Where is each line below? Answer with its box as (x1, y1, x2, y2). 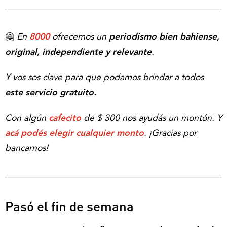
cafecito (49, 113, 81, 123)
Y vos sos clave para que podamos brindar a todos (5, 73, 204, 82)
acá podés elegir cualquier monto (5, 129, 144, 138)
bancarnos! (5, 144, 48, 153)
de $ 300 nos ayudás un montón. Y (81, 113, 222, 123)
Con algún (5, 113, 49, 123)
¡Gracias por (149, 129, 197, 138)
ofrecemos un (50, 32, 109, 42)
